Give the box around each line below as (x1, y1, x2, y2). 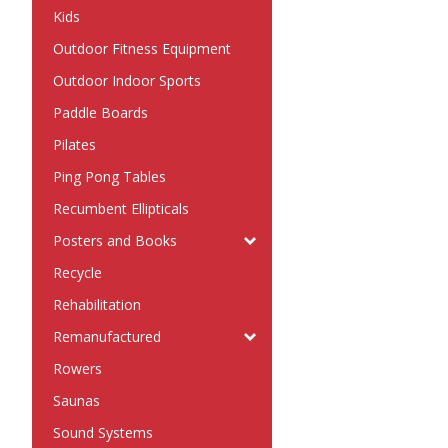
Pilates (53, 135, 96, 154)
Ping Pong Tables (53, 167, 166, 186)
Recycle (53, 263, 102, 282)
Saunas (53, 391, 100, 410)
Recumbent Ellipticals (53, 199, 189, 218)
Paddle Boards (53, 103, 148, 122)
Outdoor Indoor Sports (53, 71, 201, 90)
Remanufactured (53, 327, 161, 346)
